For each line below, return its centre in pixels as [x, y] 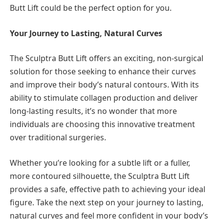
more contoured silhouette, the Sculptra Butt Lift [100, 176]
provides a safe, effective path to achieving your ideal [108, 189]
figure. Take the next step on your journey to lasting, [107, 202]
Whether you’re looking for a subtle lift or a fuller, [100, 163]
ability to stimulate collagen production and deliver [104, 98]
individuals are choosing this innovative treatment [102, 124]
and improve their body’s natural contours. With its [104, 85]
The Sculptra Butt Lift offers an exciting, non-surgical [107, 58]
